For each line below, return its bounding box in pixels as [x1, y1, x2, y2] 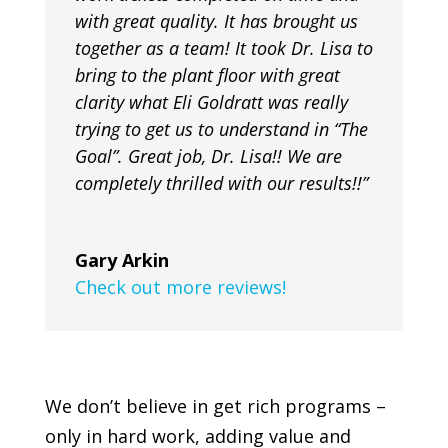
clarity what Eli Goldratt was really [74, 89, 348, 114]
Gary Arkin [74, 247, 169, 272]
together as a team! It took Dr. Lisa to [74, 35, 373, 60]
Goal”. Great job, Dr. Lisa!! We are [74, 143, 342, 168]
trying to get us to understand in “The [74, 116, 368, 141]
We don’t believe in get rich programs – [44, 393, 386, 418]
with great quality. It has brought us [74, 8, 358, 33]
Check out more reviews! [74, 274, 286, 299]
